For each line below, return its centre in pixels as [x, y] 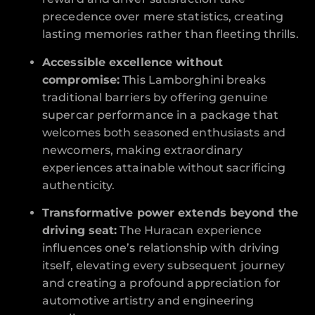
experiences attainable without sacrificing [164, 167]
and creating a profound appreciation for [162, 283]
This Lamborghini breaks [193, 79]
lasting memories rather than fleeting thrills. [171, 34]
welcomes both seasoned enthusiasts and [164, 132]
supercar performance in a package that [160, 115]
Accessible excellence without [133, 62]
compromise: [81, 79]
